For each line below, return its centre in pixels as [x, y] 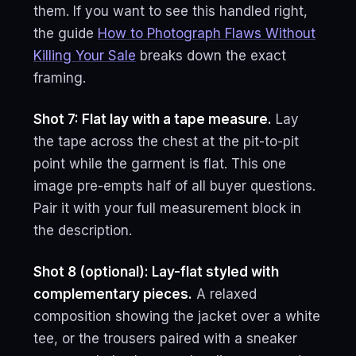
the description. [83, 230]
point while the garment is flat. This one [160, 164]
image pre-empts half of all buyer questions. [174, 186]
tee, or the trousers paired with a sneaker [165, 339]
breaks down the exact [211, 56]
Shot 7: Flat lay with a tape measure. [153, 119]
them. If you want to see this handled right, [170, 11]
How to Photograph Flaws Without [207, 33]
